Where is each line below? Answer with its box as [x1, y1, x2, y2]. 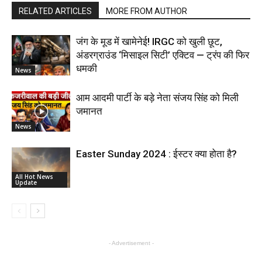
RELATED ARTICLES [19, 6, 92, 16]
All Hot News [15, 172, 53, 181]
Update [15, 178, 37, 187]
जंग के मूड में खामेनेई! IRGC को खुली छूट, [76, 35, 222, 47]
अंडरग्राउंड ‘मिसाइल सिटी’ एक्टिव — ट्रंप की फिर [76, 49, 249, 61]
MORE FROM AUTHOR [106, 6, 187, 16]
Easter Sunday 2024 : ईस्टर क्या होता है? [76, 147, 237, 160]
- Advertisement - [108, 239, 154, 246]
